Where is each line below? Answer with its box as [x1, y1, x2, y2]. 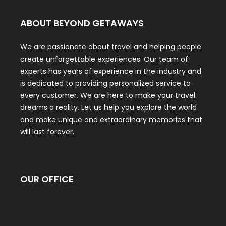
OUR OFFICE [20, 173, 74, 186]
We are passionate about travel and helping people [20, 42, 201, 52]
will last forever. [20, 127, 74, 137]
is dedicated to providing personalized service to [20, 78, 191, 89]
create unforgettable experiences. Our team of [20, 54, 188, 65]
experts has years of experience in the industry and [20, 66, 201, 77]
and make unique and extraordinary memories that [20, 115, 202, 125]
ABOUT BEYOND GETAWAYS [20, 17, 144, 30]
